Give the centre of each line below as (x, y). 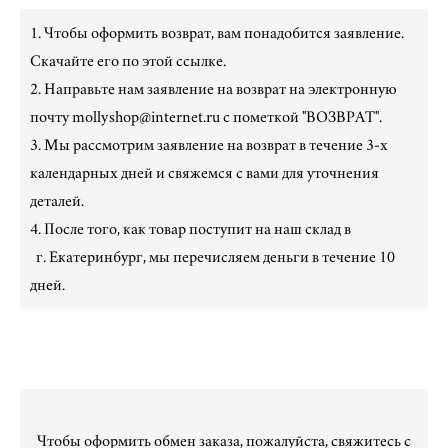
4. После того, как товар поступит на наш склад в (222, 229)
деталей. (57, 201)
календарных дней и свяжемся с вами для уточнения (204, 173)
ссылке (199, 61)
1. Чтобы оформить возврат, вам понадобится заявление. (217, 33)
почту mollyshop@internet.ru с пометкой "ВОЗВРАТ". (206, 117)
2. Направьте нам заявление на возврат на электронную (213, 89)
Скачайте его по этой (103, 61)
